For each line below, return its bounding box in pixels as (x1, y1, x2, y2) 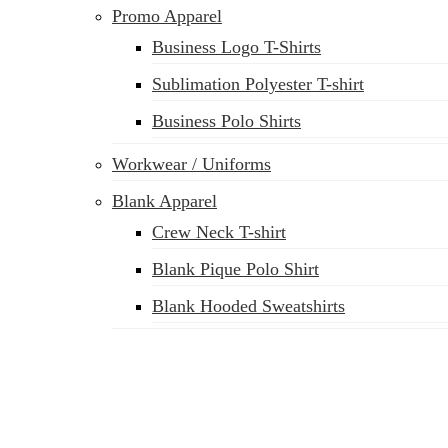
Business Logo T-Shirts (152, 37, 321, 57)
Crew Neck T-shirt (152, 222, 286, 242)
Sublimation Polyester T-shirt (152, 74, 364, 94)
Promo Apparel (112, 6, 222, 26)
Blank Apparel (112, 191, 217, 211)
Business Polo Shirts (152, 111, 301, 131)
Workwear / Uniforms (112, 154, 271, 174)
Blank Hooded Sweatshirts (152, 296, 345, 316)
